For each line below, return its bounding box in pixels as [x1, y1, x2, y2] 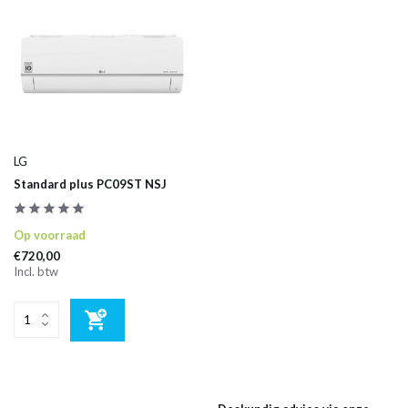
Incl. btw [14, 263, 58, 279]
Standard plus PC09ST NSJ [14, 176, 167, 191]
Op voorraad [14, 227, 86, 242]
